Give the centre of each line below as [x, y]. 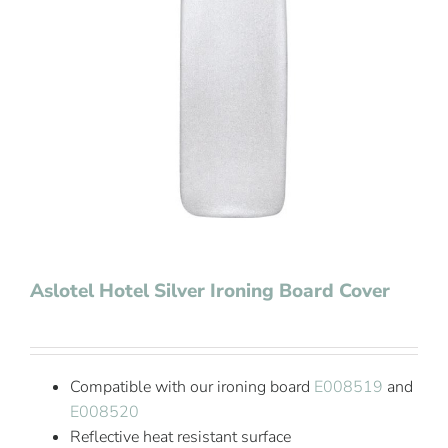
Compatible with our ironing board [192, 386]
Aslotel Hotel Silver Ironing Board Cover [210, 290]
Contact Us [63, 52]
